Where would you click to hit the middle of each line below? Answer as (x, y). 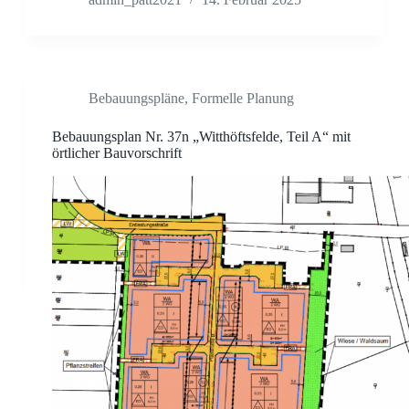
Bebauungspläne (136, 99)
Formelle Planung (242, 99)
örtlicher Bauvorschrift (116, 153)
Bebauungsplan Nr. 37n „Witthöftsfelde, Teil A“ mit (201, 137)
